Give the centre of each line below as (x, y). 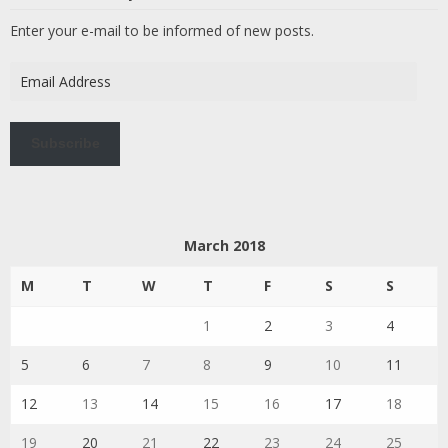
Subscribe (65, 143)
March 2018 (224, 245)
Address (35, 92)
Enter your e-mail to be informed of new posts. (162, 30)
